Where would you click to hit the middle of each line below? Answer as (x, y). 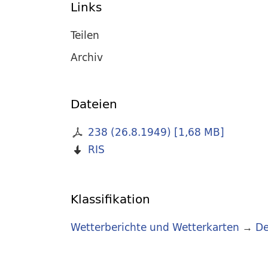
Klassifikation (110, 199)
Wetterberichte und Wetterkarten (155, 227)
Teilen (85, 35)
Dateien (94, 104)
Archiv (87, 57)
